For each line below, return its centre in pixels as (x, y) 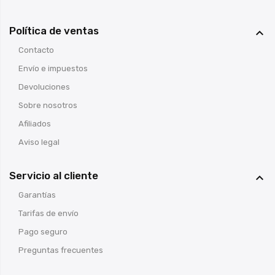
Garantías (37, 195)
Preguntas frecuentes (61, 250)
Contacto (36, 50)
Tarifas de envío (48, 213)
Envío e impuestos (53, 68)
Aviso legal (39, 142)
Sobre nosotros (48, 105)
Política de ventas (54, 30)
